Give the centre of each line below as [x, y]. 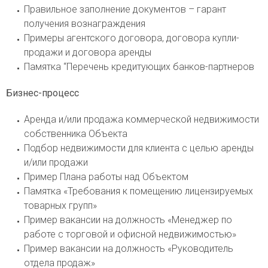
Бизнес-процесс [42, 93]
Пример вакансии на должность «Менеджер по [128, 220]
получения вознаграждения [85, 24]
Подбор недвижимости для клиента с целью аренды [139, 148]
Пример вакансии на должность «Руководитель [129, 249]
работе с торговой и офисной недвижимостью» [130, 234]
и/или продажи [56, 163]
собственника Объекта [76, 134]
